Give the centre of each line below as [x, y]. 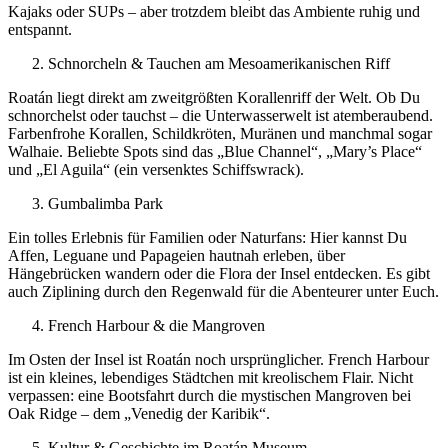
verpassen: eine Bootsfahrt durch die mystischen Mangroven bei [209, 395]
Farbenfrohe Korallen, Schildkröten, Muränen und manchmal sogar [220, 133]
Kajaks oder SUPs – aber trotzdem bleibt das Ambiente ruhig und [214, 11]
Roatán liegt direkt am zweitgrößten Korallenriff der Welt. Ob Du [214, 97]
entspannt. [40, 29]
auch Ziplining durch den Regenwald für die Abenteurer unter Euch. [223, 291]
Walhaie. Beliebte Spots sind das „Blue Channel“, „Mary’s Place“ [215, 151]
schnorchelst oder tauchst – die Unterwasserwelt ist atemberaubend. [220, 115]
